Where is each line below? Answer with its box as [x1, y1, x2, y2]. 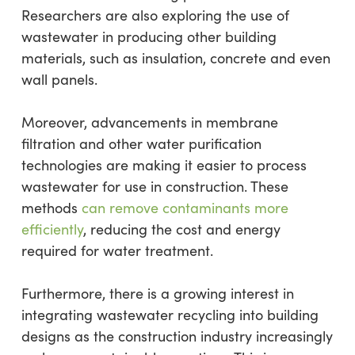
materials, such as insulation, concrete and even [21, 48, 330, 67]
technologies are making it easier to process [21, 155, 307, 174]
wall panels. [21, 69, 97, 89]
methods [21, 197, 82, 217]
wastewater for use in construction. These [21, 176, 288, 196]
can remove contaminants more [81, 197, 288, 217]
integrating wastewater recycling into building [21, 304, 319, 324]
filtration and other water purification [21, 133, 261, 153]
